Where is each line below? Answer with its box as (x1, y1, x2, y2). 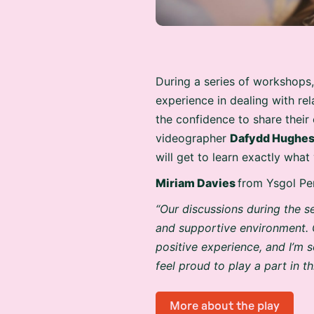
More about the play (170, 296, 280, 308)
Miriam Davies (156, 171, 238, 186)
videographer (156, 126, 230, 141)
